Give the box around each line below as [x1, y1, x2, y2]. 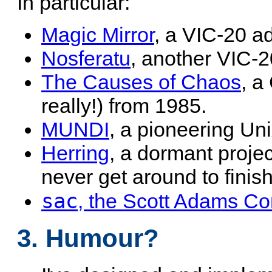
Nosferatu [41, 47, 131, 70]
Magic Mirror [41, 23, 154, 47]
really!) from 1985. [41, 94, 206, 118]
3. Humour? [17, 223, 159, 253]
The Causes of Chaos [41, 70, 241, 94]
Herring [41, 141, 109, 165]
